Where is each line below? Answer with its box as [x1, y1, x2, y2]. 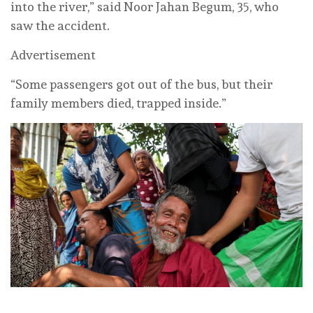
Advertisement [10, 47, 96, 62]
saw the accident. [10, 17, 110, 33]
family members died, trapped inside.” [10, 95, 226, 110]
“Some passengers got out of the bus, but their [10, 76, 272, 92]
